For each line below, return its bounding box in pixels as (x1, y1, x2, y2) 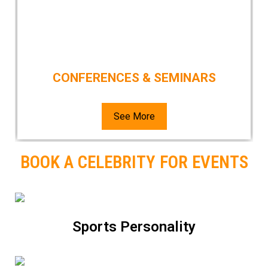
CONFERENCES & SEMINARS (52, 70, 216, 85)
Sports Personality (72, 218, 196, 236)
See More (113, 110, 155, 122)
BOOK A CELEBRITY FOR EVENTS (20, 151, 248, 172)
